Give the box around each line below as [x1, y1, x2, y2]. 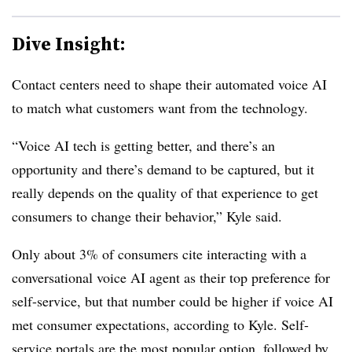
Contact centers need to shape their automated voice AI [12, 74, 327, 93]
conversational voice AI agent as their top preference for [12, 267, 330, 287]
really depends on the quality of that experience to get [12, 182, 318, 202]
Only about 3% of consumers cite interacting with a [12, 244, 306, 263]
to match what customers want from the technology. [12, 97, 308, 117]
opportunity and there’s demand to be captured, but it [12, 159, 314, 178]
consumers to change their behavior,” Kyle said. [12, 206, 282, 225]
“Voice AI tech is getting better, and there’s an [12, 135, 275, 155]
